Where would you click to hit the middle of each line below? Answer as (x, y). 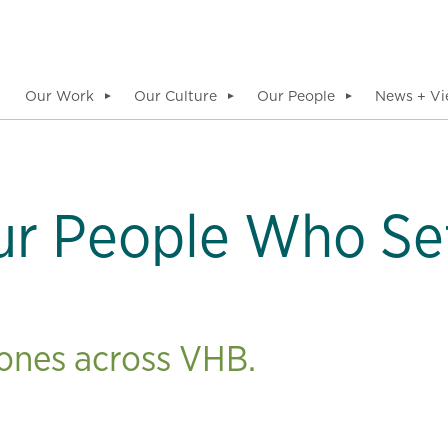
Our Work (59, 96)
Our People (296, 96)
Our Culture (175, 96)
